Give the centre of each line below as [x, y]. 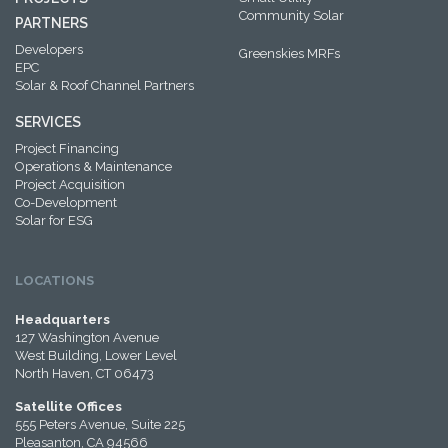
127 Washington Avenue [87, 337]
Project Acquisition [70, 184]
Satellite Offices [68, 406]
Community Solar [291, 15]
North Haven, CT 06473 [84, 373]
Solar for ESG [54, 220]
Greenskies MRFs [289, 53]
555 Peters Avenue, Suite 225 [100, 424]
